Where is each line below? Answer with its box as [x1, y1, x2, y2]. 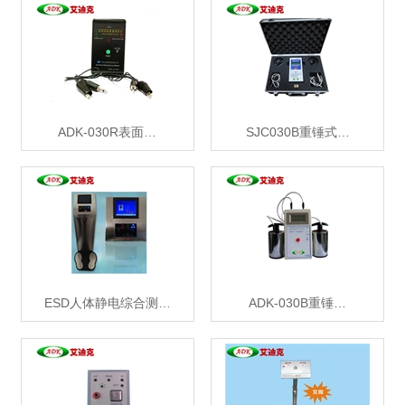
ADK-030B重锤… [249, 296, 347, 311]
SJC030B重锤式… [245, 124, 350, 139]
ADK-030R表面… [58, 124, 157, 139]
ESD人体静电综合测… [43, 296, 171, 311]
